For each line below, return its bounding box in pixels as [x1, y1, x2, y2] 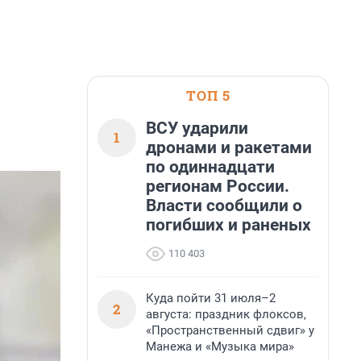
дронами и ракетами [146, 138, 312, 157]
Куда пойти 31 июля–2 [146, 291, 276, 305]
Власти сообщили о [146, 196, 302, 215]
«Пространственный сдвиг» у [146, 323, 314, 338]
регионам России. [146, 176, 289, 196]
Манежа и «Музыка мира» [146, 339, 294, 354]
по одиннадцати [146, 157, 275, 176]
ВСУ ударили [146, 118, 248, 138]
